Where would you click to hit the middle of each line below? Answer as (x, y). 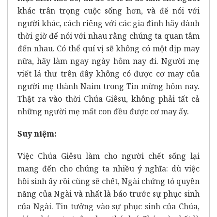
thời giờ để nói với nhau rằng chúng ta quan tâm (108, 36)
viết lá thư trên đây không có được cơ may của (108, 74)
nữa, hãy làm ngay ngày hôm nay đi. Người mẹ (108, 61)
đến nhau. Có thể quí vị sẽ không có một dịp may (108, 49)
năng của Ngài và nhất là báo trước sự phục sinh (108, 194)
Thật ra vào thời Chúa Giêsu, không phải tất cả (108, 99)
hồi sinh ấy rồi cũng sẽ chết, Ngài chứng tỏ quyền (108, 181)
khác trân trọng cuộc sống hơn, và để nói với (108, 11)
